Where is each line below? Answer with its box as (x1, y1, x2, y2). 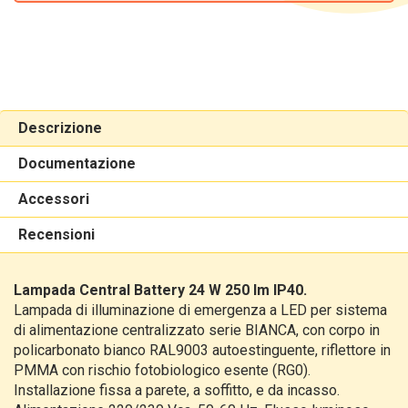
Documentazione (18, 155, 136, 172)
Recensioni (18, 226, 95, 243)
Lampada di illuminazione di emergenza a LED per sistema (14, 301, 387, 319)
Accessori (18, 190, 89, 208)
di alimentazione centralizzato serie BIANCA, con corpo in (14, 321, 380, 339)
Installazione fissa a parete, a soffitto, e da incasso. (14, 382, 340, 399)
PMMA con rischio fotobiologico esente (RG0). (14, 362, 311, 379)
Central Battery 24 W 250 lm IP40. (79, 281, 307, 299)
